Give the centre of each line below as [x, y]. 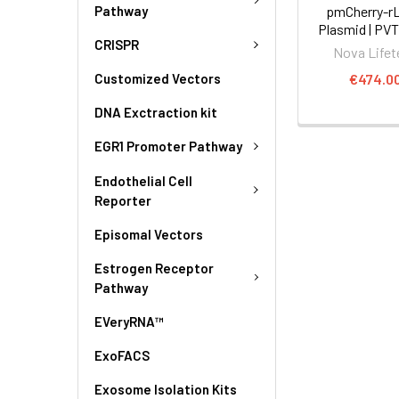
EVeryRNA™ [129, 321]
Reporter [123, 200]
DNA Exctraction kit [156, 112]
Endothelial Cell [143, 180]
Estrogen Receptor [154, 268]
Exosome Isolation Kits [166, 389]
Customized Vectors [158, 78]
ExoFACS [122, 355]
